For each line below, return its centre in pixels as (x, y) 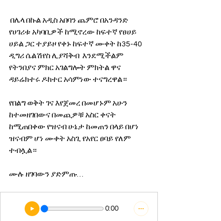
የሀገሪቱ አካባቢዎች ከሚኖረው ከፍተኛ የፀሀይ (74, 32)
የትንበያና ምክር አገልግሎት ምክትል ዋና (66, 68)
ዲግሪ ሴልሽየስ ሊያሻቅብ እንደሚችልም (67, 56)
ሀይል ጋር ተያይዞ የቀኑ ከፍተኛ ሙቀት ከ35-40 (76, 44)
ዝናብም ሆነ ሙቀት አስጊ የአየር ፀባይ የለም (71, 139)
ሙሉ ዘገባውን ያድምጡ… (46, 174)
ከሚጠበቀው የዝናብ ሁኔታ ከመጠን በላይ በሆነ (74, 127)
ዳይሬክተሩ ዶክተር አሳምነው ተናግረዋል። (68, 80)
